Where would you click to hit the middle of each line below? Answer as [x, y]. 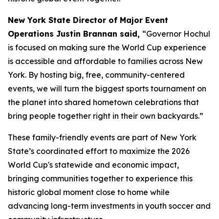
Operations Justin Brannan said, [75, 34]
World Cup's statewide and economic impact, [93, 165]
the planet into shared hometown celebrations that [103, 102]
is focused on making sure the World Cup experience [107, 47]
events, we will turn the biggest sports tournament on [107, 88]
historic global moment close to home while [89, 192]
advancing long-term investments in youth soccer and [109, 206]
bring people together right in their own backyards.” [106, 116]
